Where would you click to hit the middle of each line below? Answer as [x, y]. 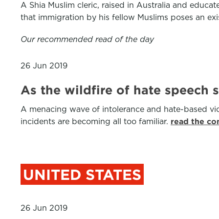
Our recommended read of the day [87, 39]
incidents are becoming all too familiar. [96, 121]
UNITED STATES [82, 175]
